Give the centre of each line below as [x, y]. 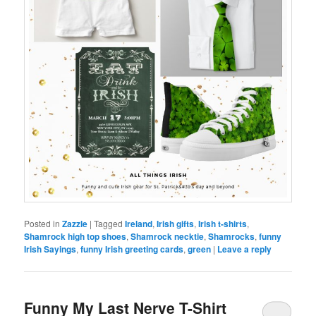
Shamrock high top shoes [75, 237]
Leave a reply [245, 249]
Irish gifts [176, 224]
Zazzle [75, 224]
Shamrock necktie [168, 237]
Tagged [109, 224]
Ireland [139, 224]
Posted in [42, 224]
